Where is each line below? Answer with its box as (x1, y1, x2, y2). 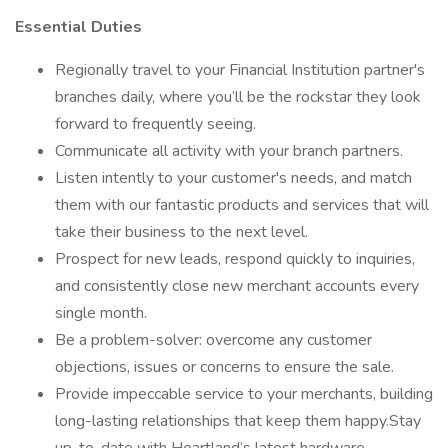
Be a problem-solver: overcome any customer (55, 329, 372, 351)
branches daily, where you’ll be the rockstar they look (55, 86, 421, 108)
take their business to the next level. (55, 221, 308, 243)
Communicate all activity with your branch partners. (55, 140, 403, 162)
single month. (55, 302, 147, 324)
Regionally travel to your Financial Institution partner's (55, 59, 425, 81)
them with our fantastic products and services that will (55, 194, 429, 216)
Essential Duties (15, 16, 142, 38)
